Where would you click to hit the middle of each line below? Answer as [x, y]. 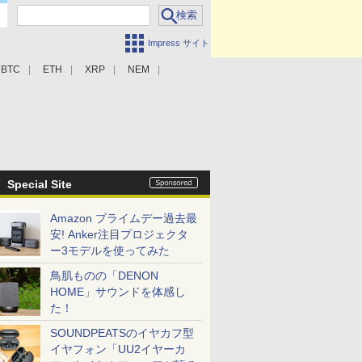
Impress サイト [179, 43]
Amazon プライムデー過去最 [124, 218]
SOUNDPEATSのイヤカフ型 [122, 333]
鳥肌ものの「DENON [104, 276]
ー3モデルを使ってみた [110, 250]
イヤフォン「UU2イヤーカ [118, 349]
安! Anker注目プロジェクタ [119, 234]
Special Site [40, 184]
